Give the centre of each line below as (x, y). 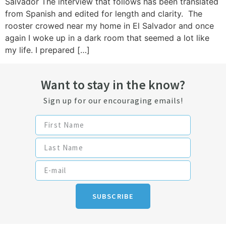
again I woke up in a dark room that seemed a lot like (107, 38)
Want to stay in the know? (113, 84)
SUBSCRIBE (113, 196)
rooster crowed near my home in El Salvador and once (109, 26)
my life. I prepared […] (47, 50)
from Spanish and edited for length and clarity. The (104, 14)
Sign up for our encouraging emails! (113, 100)
